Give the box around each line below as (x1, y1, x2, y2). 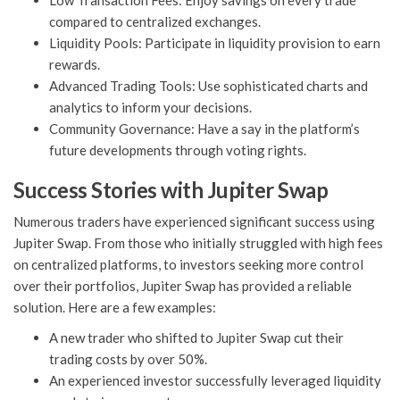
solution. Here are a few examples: (13, 299, 216, 316)
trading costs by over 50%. (49, 351, 207, 368)
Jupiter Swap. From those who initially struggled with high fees (13, 235, 383, 252)
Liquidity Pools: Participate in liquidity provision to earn (49, 35, 380, 52)
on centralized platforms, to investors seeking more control (13, 256, 363, 273)
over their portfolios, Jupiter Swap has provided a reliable (13, 278, 352, 295)
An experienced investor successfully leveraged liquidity (49, 372, 381, 389)
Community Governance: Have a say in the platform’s (49, 121, 360, 137)
